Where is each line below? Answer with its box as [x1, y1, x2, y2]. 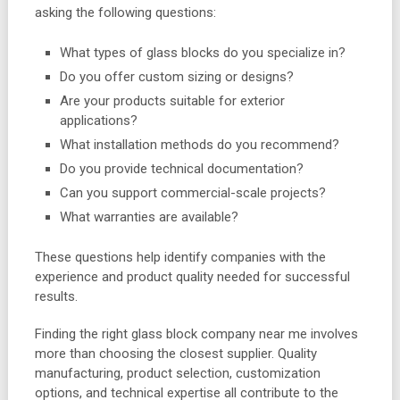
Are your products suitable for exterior [60, 92, 286, 109]
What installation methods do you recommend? [60, 136, 340, 153]
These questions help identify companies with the [34, 249, 326, 266]
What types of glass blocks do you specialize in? [60, 44, 346, 61]
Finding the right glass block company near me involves [34, 326, 358, 343]
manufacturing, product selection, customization [34, 365, 321, 382]
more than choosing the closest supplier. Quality [34, 346, 317, 362]
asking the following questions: [34, 4, 216, 21]
